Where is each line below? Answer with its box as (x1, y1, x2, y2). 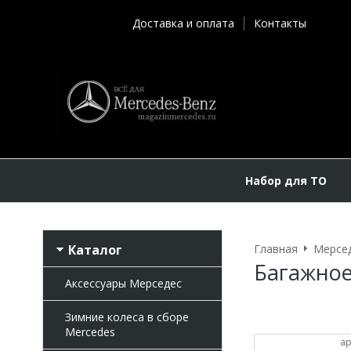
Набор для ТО (244, 172, 327, 188)
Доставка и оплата (132, 16, 234, 31)
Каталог (68, 241, 122, 259)
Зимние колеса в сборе (64, 309, 189, 324)
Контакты (254, 16, 306, 31)
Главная (253, 241, 298, 256)
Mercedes (64, 324, 115, 339)
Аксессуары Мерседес (64, 276, 182, 291)
